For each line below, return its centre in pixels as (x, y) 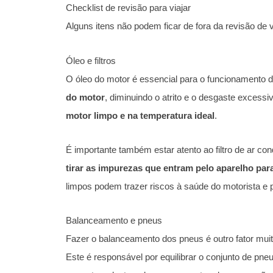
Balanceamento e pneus (114, 221)
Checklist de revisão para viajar (128, 8)
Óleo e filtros (91, 60)
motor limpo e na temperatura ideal (140, 115)
